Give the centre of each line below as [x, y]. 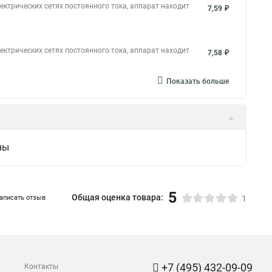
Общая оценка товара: [117, 197]
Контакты [41, 267]
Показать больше [198, 81]
